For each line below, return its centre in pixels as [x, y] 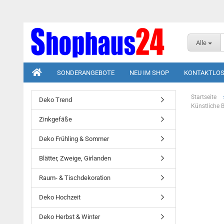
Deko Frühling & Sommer [74, 139]
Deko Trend [55, 100]
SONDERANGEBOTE [86, 73]
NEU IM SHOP [149, 73]
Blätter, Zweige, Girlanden [75, 158]
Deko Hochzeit [60, 197]
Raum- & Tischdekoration [75, 178]
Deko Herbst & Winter [69, 217]
